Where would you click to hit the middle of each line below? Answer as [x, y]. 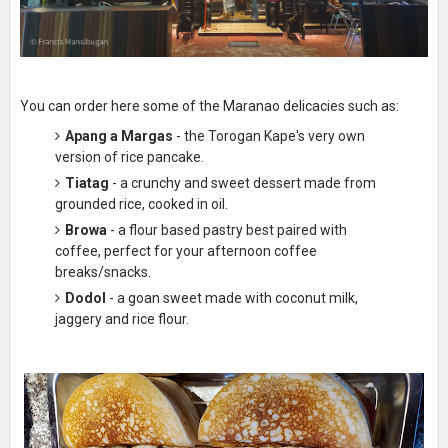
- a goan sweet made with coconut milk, [231, 297]
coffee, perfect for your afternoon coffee [185, 250]
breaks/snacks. [102, 271]
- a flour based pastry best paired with [226, 229]
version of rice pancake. [129, 156]
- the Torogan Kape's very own [268, 135]
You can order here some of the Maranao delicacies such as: [209, 105]
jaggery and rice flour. [121, 318]
